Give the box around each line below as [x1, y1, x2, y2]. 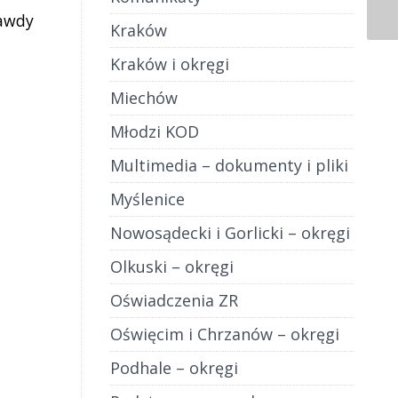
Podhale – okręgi [109, 357, 238, 378]
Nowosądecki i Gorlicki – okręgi [109, 222, 350, 243]
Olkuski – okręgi [109, 256, 234, 277]
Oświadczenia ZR [109, 290, 238, 311]
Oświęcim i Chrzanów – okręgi [109, 323, 339, 345]
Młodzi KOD [109, 121, 199, 142]
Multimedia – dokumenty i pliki [109, 155, 348, 176]
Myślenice [109, 188, 185, 210]
